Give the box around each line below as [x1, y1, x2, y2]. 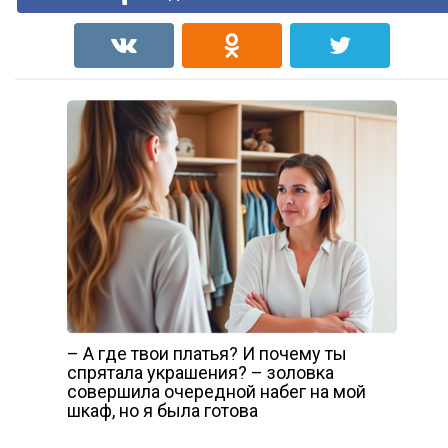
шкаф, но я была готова [66, 399, 258, 421]
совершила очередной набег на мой [66, 380, 366, 402]
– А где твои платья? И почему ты [66, 342, 347, 364]
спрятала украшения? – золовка [66, 361, 334, 383]
